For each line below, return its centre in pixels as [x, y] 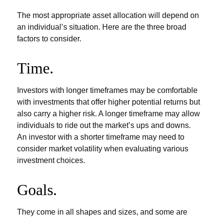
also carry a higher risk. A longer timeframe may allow [109, 114]
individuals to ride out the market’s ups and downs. [104, 125]
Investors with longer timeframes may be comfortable [107, 90]
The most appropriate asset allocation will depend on [108, 15]
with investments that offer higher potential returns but [109, 102]
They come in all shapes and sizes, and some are [102, 212]
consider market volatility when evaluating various [103, 149]
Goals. [37, 190]
